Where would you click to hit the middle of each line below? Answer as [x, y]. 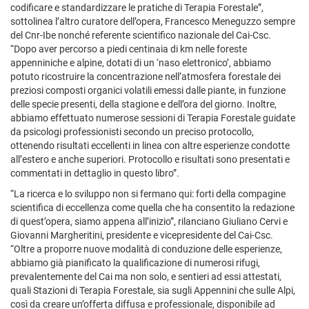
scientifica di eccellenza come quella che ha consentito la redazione [152, 207]
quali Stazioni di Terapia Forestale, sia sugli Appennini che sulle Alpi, [153, 290]
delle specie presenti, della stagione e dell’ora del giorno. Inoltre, [143, 104]
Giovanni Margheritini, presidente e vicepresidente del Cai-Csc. [142, 235]
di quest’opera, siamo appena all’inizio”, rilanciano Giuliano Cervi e [149, 221]
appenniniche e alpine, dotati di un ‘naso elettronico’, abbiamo [141, 62]
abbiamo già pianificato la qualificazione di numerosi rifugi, [135, 262]
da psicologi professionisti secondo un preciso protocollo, [132, 131]
